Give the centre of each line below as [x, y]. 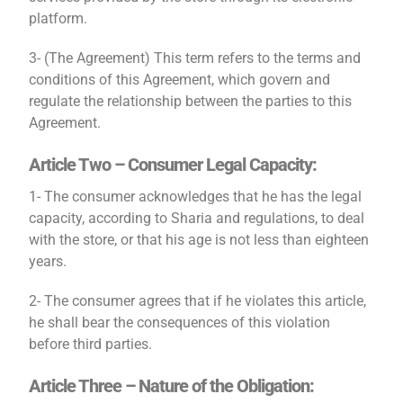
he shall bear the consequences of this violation [180, 322]
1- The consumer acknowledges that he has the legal [196, 197]
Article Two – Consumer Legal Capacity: [173, 165]
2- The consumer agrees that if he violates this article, [198, 301]
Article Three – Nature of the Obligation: [172, 386]
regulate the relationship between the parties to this [191, 101]
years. [48, 261]
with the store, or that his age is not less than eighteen [199, 240]
